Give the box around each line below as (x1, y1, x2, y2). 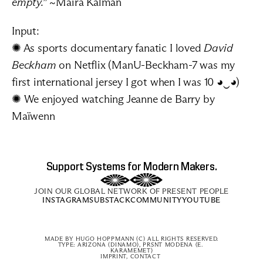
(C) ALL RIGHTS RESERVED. (134, 235, 219, 242)
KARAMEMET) (110, 247, 153, 254)
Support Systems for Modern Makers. (46, 159, 217, 173)
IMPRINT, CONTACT (100, 252, 161, 260)
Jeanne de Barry (126, 92, 200, 106)
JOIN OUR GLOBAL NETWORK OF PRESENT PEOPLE (34, 186, 229, 195)
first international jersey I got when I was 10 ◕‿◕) (12, 75, 240, 89)
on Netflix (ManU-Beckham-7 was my (56, 58, 235, 72)
